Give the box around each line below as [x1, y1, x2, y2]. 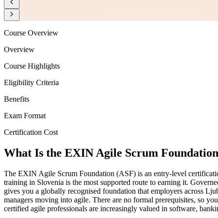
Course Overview [4, 29, 58, 37]
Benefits [4, 95, 29, 104]
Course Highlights [4, 62, 60, 71]
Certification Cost [4, 128, 58, 137]
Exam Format [4, 111, 46, 120]
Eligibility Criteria [4, 78, 59, 87]
